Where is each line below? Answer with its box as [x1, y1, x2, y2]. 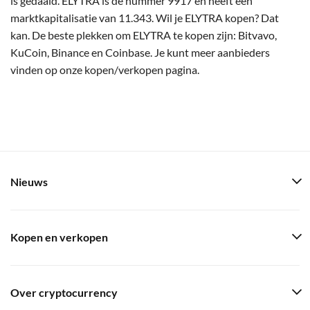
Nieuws [10, 176, 48, 188]
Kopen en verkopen [10, 231, 108, 244]
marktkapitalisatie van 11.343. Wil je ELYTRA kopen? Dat [10, 10, 279, 24]
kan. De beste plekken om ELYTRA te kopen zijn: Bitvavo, [10, 28, 277, 42]
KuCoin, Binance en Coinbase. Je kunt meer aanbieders [10, 45, 270, 59]
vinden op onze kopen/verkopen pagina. [10, 62, 199, 76]
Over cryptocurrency [10, 286, 118, 299]
